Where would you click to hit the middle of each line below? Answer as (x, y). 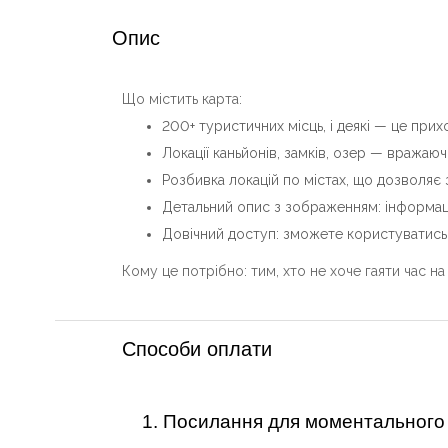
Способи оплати (197, 349)
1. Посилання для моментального (293, 421)
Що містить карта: (182, 99)
